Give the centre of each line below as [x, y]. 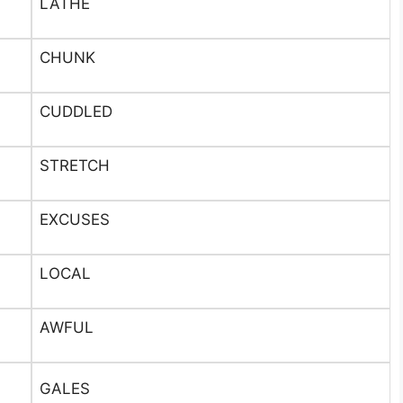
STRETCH [75, 166]
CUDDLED [76, 112]
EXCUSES [75, 219]
